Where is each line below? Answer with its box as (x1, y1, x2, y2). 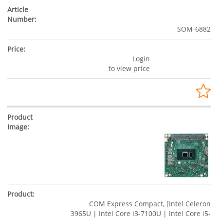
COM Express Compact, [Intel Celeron (89, 199, 211, 208)
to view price (108, 63, 150, 73)
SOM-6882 (177, 24, 211, 34)
